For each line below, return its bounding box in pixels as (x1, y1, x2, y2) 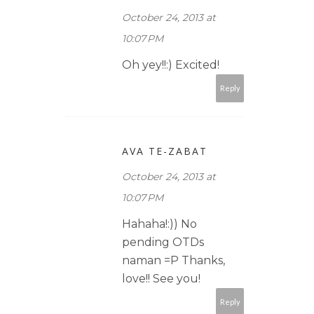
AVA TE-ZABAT (122, 144, 207, 158)
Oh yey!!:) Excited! (122, 57, 219, 71)
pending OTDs (122, 235, 204, 249)
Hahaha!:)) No (122, 217, 197, 231)
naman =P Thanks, (122, 253, 225, 267)
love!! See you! (122, 271, 200, 285)
